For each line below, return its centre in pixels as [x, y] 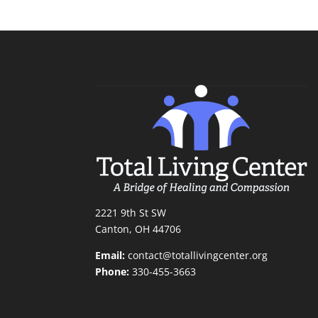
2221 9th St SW [131, 213]
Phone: [113, 272]
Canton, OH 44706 [138, 229]
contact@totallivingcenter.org [198, 256]
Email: [112, 256]
